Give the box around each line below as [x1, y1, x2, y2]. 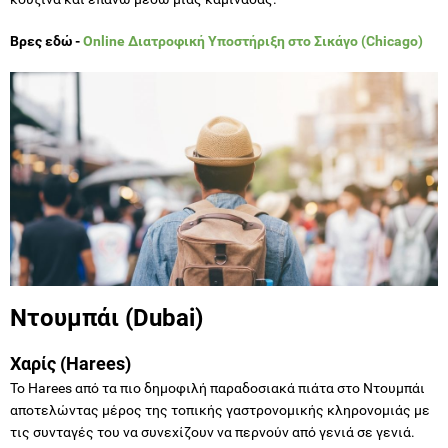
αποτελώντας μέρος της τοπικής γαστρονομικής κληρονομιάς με [10, 401, 430, 418]
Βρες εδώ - [10, 32, 83, 49]
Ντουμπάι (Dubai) [10, 303, 203, 332]
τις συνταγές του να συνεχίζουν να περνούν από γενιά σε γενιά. [10, 423, 415, 440]
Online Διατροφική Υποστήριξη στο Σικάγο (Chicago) [83, 32, 423, 49]
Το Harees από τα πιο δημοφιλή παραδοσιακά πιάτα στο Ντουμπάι [10, 379, 425, 396]
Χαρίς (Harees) [10, 352, 131, 374]
